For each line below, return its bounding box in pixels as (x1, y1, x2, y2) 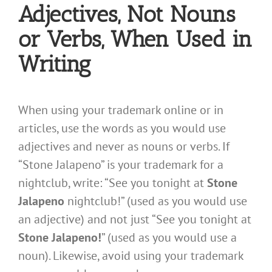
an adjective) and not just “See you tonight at (18, 211, 251, 228)
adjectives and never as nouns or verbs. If (18, 138, 229, 155)
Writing (18, 50, 91, 77)
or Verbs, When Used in (18, 25, 252, 52)
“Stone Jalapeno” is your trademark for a (18, 157, 223, 173)
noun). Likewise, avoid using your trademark (18, 248, 243, 264)
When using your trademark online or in (18, 102, 223, 118)
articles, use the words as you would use (18, 120, 226, 137)
